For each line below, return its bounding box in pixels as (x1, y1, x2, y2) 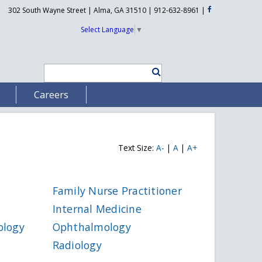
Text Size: (118, 142, 156, 153)
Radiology (52, 238, 102, 253)
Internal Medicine (52, 201, 142, 216)
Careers (33, 88, 68, 101)
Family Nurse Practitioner (52, 183, 182, 198)
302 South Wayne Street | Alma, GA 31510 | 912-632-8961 (8, 5, 200, 15)
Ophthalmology (52, 220, 131, 235)
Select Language (80, 24, 134, 35)
